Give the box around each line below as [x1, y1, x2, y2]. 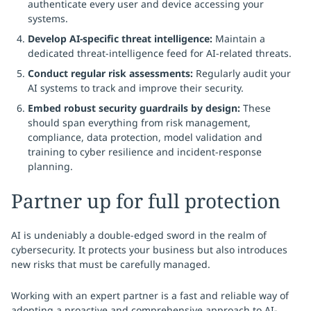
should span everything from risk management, [28, 116, 251, 129]
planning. [28, 160, 73, 173]
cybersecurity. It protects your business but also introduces [11, 243, 287, 256]
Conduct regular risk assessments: [28, 67, 196, 80]
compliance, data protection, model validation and [28, 131, 262, 144]
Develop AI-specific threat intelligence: [28, 32, 215, 45]
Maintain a [215, 32, 265, 45]
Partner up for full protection [11, 187, 280, 214]
